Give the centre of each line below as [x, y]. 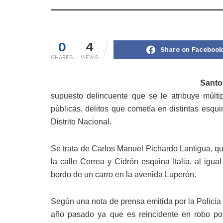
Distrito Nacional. [81, 122]
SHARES [62, 58]
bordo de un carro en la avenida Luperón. [123, 175]
